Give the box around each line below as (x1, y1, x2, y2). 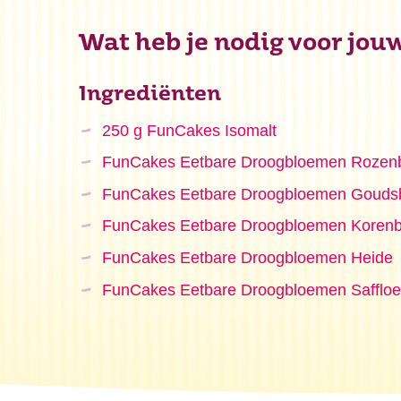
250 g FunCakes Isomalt (101, 121, 277, 140)
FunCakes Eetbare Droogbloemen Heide (101, 248, 393, 267)
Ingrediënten (79, 84, 221, 106)
